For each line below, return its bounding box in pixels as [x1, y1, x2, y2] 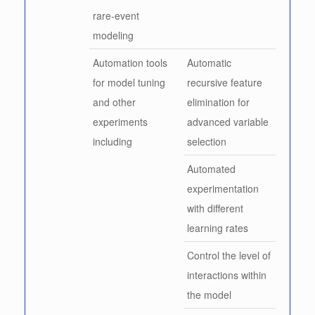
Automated [187, 161, 236, 176]
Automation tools [93, 55, 167, 70]
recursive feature [187, 75, 262, 89]
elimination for [187, 94, 250, 109]
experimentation [187, 181, 259, 195]
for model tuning [93, 75, 165, 89]
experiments [93, 114, 148, 129]
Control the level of [187, 247, 271, 262]
